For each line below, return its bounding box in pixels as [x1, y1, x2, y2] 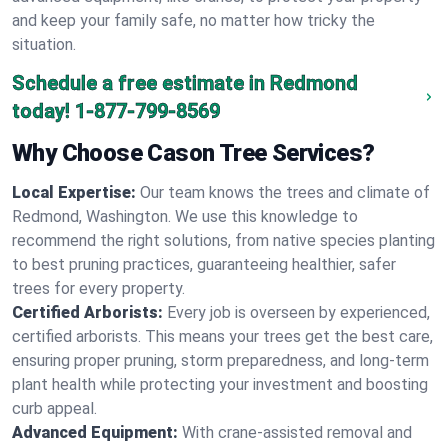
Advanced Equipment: [12, 423, 178, 442]
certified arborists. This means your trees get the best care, [12, 327, 433, 346]
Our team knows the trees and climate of [140, 183, 430, 202]
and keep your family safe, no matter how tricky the [12, 11, 375, 30]
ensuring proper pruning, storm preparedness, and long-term [12, 351, 429, 370]
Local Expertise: [12, 183, 136, 202]
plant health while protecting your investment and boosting [12, 375, 428, 394]
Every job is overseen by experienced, [167, 303, 430, 322]
